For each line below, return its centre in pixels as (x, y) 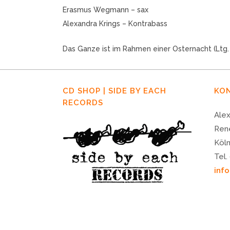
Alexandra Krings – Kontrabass (115, 24)
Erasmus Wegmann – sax (106, 10)
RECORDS (83, 103)
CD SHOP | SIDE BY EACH (114, 91)
